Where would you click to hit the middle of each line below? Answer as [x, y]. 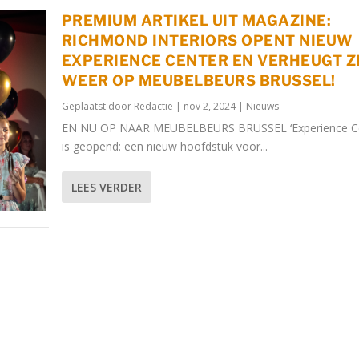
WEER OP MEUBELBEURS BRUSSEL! [198, 81]
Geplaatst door [97, 107]
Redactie [153, 107]
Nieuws [262, 107]
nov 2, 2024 [209, 107]
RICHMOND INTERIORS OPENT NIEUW [207, 41]
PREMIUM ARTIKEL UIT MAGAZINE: [196, 21]
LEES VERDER [106, 188]
